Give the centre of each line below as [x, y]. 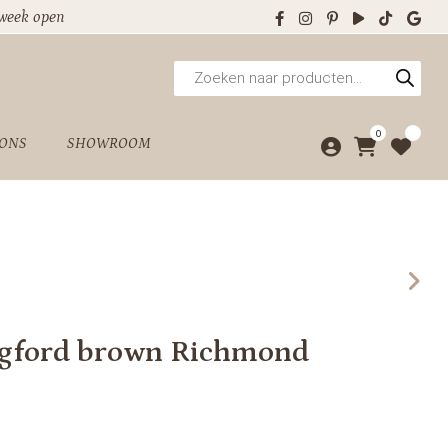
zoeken [199, 83]
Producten [210, 67]
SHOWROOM [108, 143]
